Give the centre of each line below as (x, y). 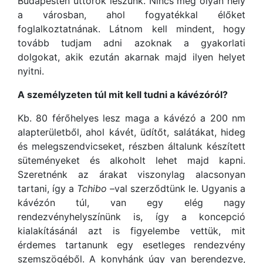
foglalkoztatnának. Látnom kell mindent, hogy (131, 29)
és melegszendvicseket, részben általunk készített (131, 146)
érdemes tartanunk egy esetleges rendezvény (131, 245)
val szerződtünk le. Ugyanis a (180, 189)
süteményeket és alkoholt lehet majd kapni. (131, 161)
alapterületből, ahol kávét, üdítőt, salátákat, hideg (131, 132)
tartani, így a (47, 189)
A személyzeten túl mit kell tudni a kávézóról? (123, 95)
